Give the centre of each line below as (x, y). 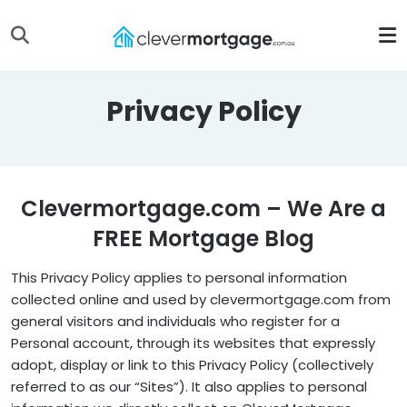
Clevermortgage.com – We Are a (203, 208)
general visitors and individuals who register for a (175, 321)
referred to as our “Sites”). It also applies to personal (189, 387)
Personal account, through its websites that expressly (193, 343)
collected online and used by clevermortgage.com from (201, 299)
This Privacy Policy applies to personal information (179, 278)
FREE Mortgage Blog (203, 238)
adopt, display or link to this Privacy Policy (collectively (192, 365)
